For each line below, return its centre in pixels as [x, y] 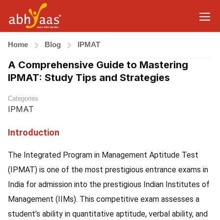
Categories [23, 98]
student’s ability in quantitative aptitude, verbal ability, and [108, 214]
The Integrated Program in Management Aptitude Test [103, 155]
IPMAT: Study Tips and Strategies [89, 78]
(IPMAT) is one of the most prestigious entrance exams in [108, 170]
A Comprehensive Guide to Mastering [98, 65]
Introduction [34, 132]
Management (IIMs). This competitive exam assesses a [104, 199]
